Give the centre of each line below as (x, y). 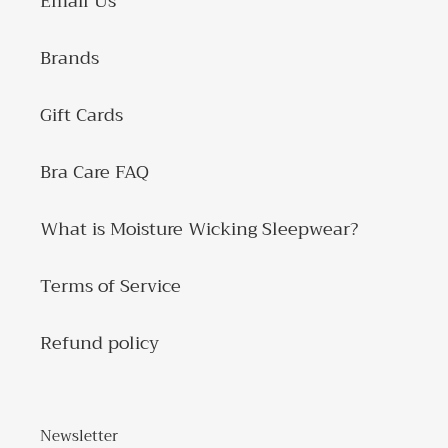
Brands (69, 57)
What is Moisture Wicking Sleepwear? (199, 228)
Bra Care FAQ (94, 171)
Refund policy (99, 342)
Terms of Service (110, 285)
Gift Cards (81, 114)
